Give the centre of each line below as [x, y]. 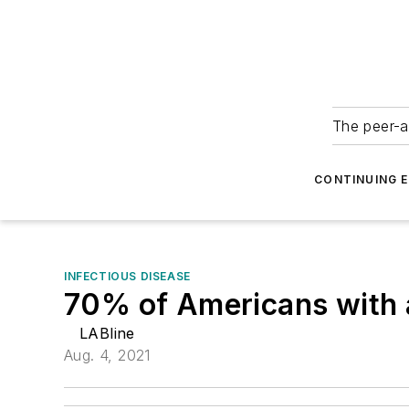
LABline [107, 333]
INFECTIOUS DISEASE [127, 276]
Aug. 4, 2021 [107, 355]
